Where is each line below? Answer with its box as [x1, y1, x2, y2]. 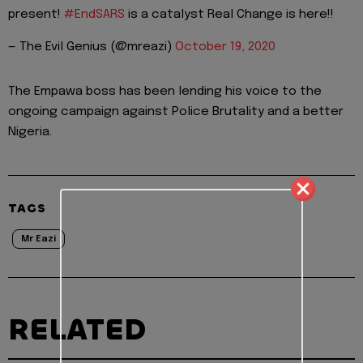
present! [8, 7, 64, 21]
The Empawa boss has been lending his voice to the [8, 85, 322, 99]
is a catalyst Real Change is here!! [125, 7, 334, 21]
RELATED [8, 310, 146, 350]
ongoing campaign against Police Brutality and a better [8, 105, 344, 119]
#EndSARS [64, 7, 125, 21]
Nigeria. [8, 126, 52, 139]
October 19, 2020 [175, 41, 275, 54]
